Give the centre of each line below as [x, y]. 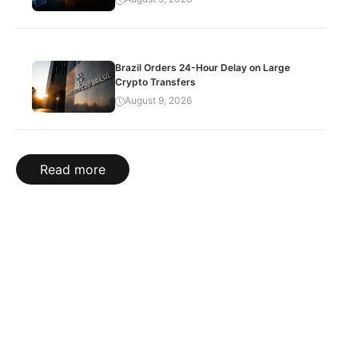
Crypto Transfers [156, 82]
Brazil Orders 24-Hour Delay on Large [203, 67]
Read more [73, 169]
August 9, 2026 [159, 100]
